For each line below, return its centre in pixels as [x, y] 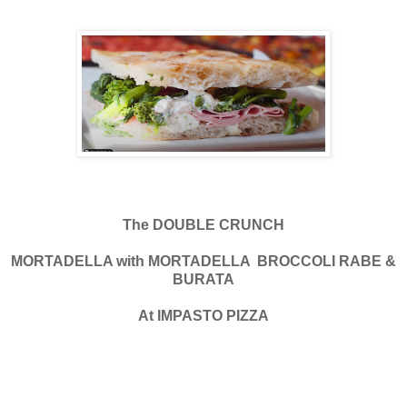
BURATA [203, 279]
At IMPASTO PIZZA [203, 315]
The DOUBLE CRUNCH [203, 224]
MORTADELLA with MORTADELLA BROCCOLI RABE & [203, 261]
